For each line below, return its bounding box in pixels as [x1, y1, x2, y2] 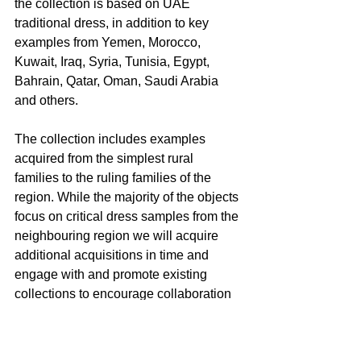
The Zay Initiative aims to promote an [15, 344, 228, 359]
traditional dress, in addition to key [15, 15, 212, 30]
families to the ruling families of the [15, 170, 214, 185]
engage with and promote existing [15, 267, 210, 281]
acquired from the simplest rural [15, 151, 197, 165]
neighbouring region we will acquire [15, 228, 222, 243]
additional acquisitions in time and [15, 247, 212, 262]
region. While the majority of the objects [15, 189, 242, 204]
